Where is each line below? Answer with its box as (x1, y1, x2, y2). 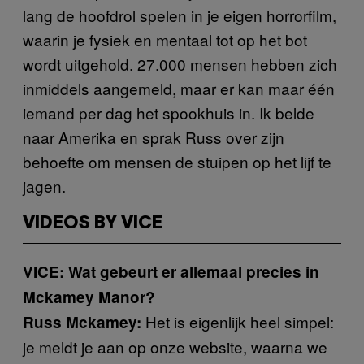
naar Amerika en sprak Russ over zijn (23, 125, 284, 148)
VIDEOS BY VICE (23, 214, 162, 232)
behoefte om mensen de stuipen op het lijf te (23, 149, 331, 172)
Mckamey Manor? (23, 285, 155, 308)
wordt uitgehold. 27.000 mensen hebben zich (23, 52, 337, 75)
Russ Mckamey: (23, 310, 141, 333)
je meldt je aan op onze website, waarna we (23, 335, 327, 357)
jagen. (23, 174, 66, 197)
